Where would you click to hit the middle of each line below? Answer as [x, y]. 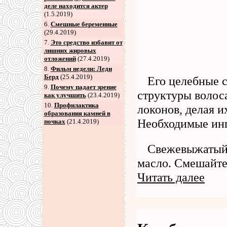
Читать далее [171, 177]
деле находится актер [76, 6]
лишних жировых [70, 50]
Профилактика [76, 105]
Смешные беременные [84, 24]
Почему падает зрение [83, 87]
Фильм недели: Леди [81, 69]
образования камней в [77, 113]
